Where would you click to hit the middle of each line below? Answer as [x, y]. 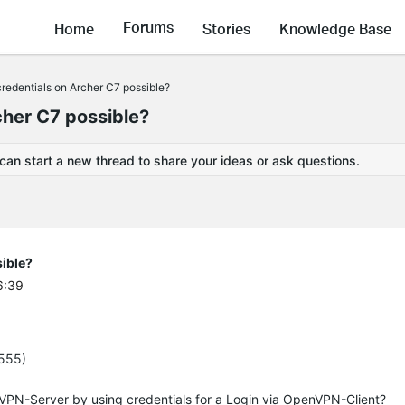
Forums [148, 27]
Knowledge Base [335, 28]
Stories [226, 28]
